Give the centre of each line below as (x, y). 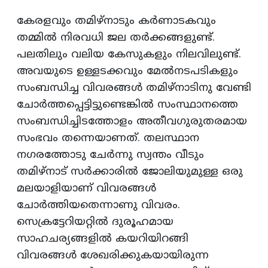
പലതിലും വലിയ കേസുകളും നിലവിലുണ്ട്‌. (129, 55)
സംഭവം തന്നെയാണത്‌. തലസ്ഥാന (108, 139)
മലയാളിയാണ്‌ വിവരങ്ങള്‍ (86, 189)
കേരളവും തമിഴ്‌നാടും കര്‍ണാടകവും (116, 22)
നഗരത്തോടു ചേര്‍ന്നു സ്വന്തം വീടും (110, 156)
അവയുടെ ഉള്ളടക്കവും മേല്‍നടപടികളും (127, 72)
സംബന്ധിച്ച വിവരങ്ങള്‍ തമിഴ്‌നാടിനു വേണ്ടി (134, 89)
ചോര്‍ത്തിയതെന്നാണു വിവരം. (98, 206)
